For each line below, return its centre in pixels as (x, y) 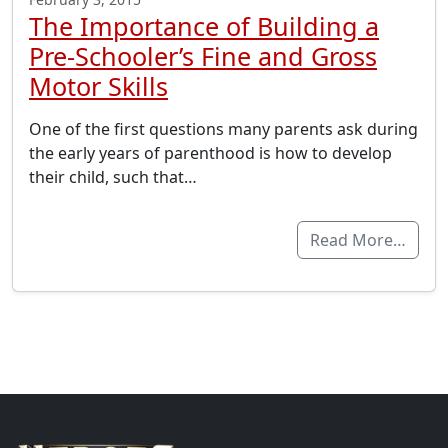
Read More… (358, 240)
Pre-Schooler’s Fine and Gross (203, 56)
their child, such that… (113, 177)
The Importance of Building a (204, 26)
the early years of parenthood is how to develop (210, 153)
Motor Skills (98, 86)
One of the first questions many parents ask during (223, 129)
